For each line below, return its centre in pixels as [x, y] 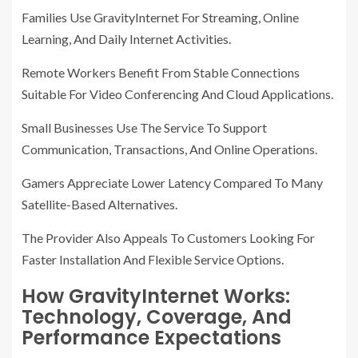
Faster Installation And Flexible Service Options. [153, 260]
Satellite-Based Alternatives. [99, 205]
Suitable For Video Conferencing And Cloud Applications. [177, 94]
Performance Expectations [151, 338]
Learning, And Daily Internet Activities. [126, 39]
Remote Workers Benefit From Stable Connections [161, 73]
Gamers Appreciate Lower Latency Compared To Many [172, 183]
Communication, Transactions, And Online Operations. [169, 149]
